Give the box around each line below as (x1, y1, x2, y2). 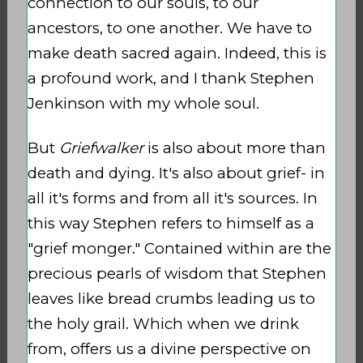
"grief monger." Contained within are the (27, 238, 331, 258)
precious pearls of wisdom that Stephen (27, 263, 327, 283)
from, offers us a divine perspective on (27, 339, 311, 358)
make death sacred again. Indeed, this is (27, 43, 327, 62)
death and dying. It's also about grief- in (27, 163, 325, 182)
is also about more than (143, 138, 326, 157)
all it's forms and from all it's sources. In (27, 188, 318, 207)
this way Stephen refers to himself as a (27, 213, 314, 233)
